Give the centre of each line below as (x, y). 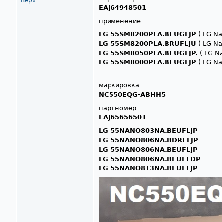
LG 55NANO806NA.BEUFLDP (149, 159)
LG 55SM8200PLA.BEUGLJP (147, 34)
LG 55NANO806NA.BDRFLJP (148, 140)
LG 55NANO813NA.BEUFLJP (148, 168)
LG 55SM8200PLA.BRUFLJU (147, 44)
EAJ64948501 (122, 7)
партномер (117, 108)
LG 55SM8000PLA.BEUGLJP (147, 62)
